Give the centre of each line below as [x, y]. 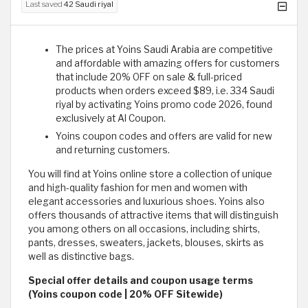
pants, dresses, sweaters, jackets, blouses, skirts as [146, 242]
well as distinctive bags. [81, 256]
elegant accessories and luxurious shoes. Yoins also [146, 201]
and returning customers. [113, 150]
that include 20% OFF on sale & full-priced [149, 77]
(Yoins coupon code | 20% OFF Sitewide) [125, 294]
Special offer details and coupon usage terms [141, 280]
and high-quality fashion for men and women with [138, 187]
